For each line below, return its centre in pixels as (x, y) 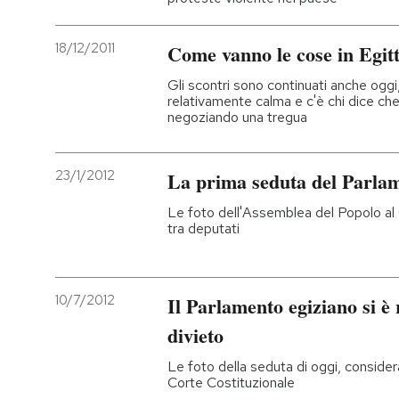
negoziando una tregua (237, 117)
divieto (195, 335)
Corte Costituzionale (231, 382)
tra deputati (204, 229)
